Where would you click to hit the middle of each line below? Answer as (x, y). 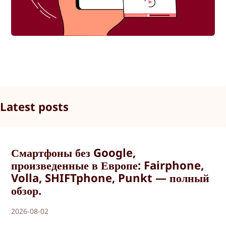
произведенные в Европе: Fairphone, (108, 165)
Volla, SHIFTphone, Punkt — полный (110, 178)
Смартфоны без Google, (74, 153)
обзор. (26, 190)
